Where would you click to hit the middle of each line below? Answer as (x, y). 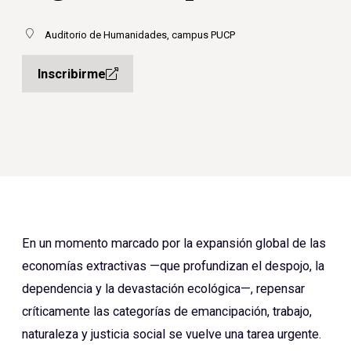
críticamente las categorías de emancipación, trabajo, (167, 312)
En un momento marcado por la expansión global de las (174, 244)
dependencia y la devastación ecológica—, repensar (163, 289)
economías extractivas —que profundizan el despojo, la (173, 266)
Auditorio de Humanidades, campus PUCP (140, 35)
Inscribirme (71, 74)
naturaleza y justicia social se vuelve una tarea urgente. (172, 335)
